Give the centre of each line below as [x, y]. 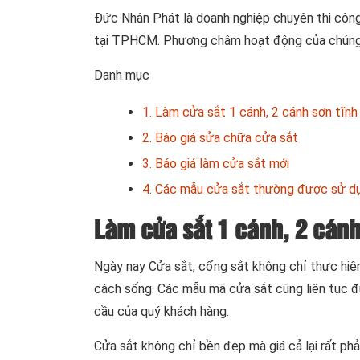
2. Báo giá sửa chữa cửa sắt [220, 137]
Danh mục [122, 75]
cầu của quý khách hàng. [162, 311]
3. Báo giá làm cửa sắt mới [216, 163]
